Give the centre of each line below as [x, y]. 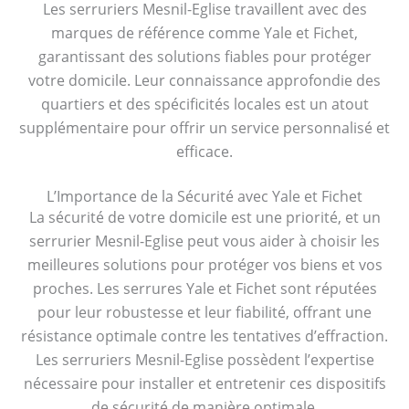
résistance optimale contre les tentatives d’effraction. [204, 336]
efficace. [204, 151]
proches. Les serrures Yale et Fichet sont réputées [204, 288]
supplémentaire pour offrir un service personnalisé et [204, 127]
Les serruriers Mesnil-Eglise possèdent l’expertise [204, 359]
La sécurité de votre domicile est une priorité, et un [204, 217]
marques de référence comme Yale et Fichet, [204, 32]
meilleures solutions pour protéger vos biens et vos [204, 264]
